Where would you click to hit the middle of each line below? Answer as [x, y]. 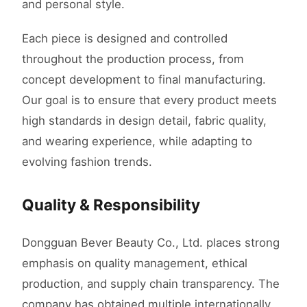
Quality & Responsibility [111, 205]
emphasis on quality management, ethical [135, 263]
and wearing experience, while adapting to [137, 142]
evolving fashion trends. [87, 162]
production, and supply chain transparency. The [151, 283]
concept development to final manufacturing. [144, 80]
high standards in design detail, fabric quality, [144, 121]
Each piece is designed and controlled [125, 39]
